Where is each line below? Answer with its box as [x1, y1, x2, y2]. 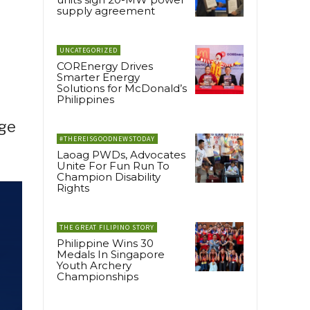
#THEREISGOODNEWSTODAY [60, 134, 155, 144]
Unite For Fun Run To [57, 159, 170, 173]
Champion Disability [57, 170, 161, 184]
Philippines [57, 93, 114, 107]
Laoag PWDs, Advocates [57, 148, 185, 162]
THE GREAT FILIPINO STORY [60, 223, 154, 232]
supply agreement [57, 4, 155, 18]
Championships [57, 270, 138, 284]
